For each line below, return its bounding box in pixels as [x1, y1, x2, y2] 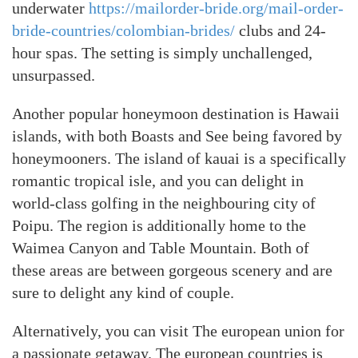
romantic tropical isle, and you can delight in [12, 171, 304, 189]
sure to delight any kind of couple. [12, 283, 234, 301]
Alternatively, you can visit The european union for [12, 321, 344, 340]
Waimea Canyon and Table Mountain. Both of [12, 238, 309, 257]
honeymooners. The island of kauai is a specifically [12, 149, 346, 167]
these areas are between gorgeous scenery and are [12, 261, 332, 279]
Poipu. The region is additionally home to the [12, 216, 306, 234]
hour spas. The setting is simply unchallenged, [12, 43, 312, 62]
